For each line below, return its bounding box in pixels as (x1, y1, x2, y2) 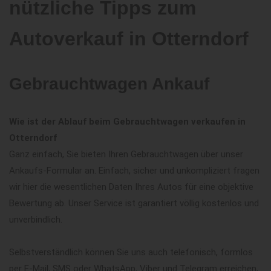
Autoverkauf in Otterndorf (9, 27, 249, 50)
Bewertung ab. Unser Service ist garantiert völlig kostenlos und (9, 197, 259, 209)
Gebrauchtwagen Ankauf (9, 74, 209, 93)
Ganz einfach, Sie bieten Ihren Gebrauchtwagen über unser (9, 148, 243, 160)
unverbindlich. (9, 214, 62, 225)
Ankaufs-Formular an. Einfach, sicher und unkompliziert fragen (9, 165, 260, 176)
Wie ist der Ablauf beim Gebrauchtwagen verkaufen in (9, 116, 246, 127)
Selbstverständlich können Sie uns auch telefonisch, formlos (9, 246, 253, 258)
